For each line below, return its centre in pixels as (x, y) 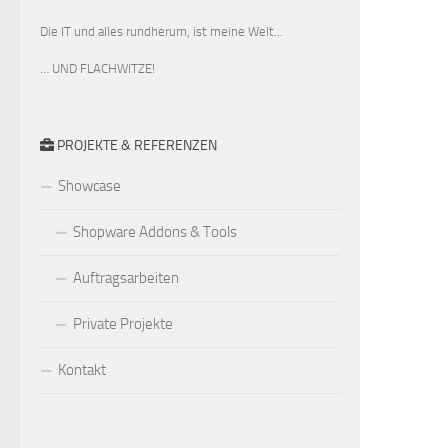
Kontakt (82, 370)
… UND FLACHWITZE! (97, 68)
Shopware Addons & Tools (155, 232)
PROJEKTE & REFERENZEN (135, 145)
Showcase (89, 186)
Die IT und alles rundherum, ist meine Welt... (161, 31)
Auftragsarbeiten (126, 278)
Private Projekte (123, 324)
